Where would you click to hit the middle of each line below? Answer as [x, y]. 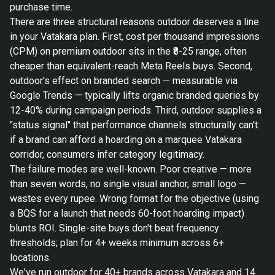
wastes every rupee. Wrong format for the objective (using [134, 199]
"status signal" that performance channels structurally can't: [135, 125]
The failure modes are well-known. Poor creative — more [131, 169]
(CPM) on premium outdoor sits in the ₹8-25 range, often [128, 51]
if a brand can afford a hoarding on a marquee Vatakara [126, 140]
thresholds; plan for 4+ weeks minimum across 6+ [117, 243]
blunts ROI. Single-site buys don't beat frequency [114, 228]
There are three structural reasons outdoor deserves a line [134, 22]
